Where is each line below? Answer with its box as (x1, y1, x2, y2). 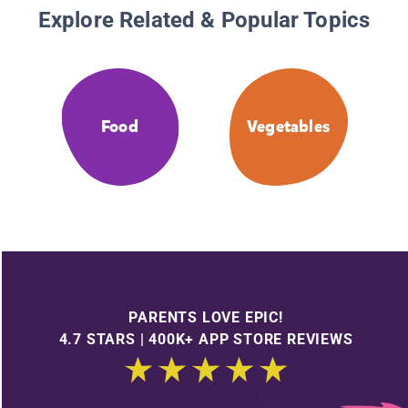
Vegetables (247, 116, 330, 138)
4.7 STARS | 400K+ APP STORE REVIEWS (58, 330, 353, 348)
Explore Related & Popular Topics (37, 7, 371, 34)
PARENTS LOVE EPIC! (128, 308, 283, 326)
